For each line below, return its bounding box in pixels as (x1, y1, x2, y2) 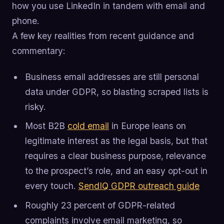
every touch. (24, 180, 78, 191)
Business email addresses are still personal (24, 71, 199, 82)
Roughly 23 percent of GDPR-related (24, 199, 175, 210)
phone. (12, 15, 39, 26)
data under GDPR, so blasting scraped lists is (24, 86, 208, 97)
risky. (24, 101, 46, 112)
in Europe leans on (108, 120, 186, 131)
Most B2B (24, 120, 67, 131)
